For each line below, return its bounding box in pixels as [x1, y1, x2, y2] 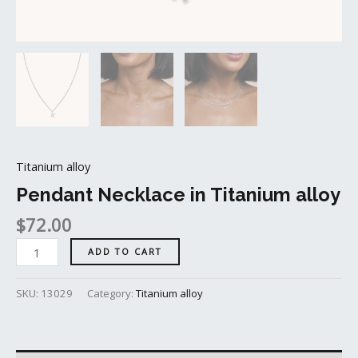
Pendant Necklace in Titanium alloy [16, 183, 340, 206]
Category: [87, 286, 136, 301]
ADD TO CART [87, 245, 162, 258]
